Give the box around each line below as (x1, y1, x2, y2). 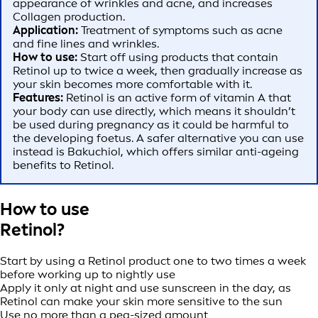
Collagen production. (13, 10, 125, 24)
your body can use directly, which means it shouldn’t (13, 104, 295, 119)
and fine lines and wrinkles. (13, 37, 159, 51)
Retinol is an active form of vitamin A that (63, 91, 291, 105)
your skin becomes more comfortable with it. (13, 77, 252, 92)
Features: (13, 91, 63, 105)
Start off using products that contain (77, 50, 278, 65)
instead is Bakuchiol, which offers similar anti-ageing (13, 145, 299, 159)
